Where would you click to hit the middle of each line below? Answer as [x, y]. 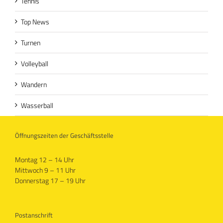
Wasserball [37, 105]
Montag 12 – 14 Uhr [45, 159]
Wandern [34, 84]
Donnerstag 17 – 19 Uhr [50, 180]
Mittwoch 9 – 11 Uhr [45, 170]
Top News [35, 21]
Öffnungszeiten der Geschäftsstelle [64, 135]
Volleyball [35, 63]
